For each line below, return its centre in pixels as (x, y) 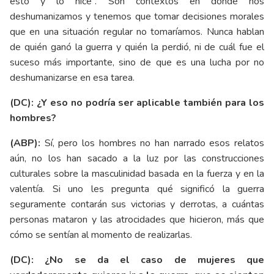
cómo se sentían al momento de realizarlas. (101, 235)
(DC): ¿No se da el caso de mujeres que (137, 260)
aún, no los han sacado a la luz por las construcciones (137, 158)
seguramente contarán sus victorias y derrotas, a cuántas (137, 204)
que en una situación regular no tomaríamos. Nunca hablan (137, 31)
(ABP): (27, 143)
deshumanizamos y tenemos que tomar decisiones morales (137, 16)
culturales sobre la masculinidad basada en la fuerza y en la (137, 173)
